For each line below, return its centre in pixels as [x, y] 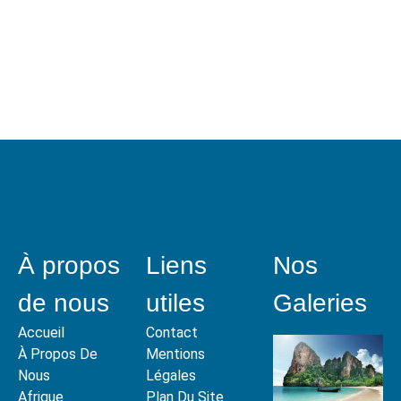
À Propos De [58, 354]
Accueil [41, 332]
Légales [171, 375]
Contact [171, 332]
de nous [64, 303]
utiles [175, 303]
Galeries [320, 303]
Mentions [175, 354]
